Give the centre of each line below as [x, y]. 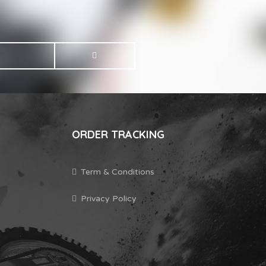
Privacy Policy [109, 198]
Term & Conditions [118, 172]
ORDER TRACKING [118, 134]
